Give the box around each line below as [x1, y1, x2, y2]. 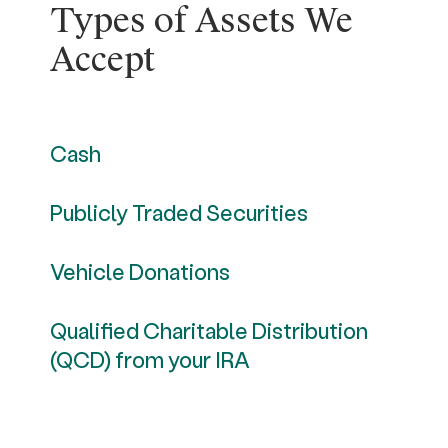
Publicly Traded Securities [50, 198, 308, 227]
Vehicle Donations [50, 257, 230, 286]
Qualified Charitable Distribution [50, 316, 368, 345]
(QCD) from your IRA [50, 345, 250, 374]
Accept [50, 39, 155, 81]
